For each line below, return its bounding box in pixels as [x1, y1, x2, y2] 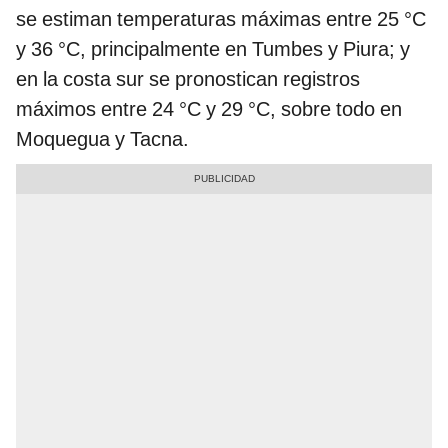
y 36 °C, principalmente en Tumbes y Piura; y [16, 36, 410, 61]
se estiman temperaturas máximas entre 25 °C [16, 6, 426, 31]
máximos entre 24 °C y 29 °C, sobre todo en [16, 96, 402, 121]
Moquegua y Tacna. [16, 126, 189, 151]
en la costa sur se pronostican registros [16, 66, 360, 91]
